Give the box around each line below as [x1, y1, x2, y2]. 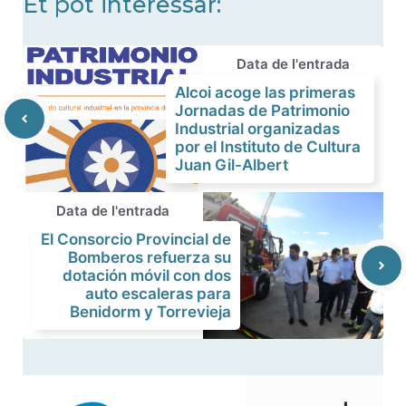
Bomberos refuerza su [68, 248, 231, 266]
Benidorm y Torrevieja [70, 303, 231, 321]
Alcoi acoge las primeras [175, 83, 355, 101]
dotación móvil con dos [63, 266, 231, 285]
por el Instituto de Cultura [175, 138, 361, 156]
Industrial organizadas [175, 120, 340, 138]
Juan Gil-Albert [175, 156, 288, 174]
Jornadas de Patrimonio [175, 101, 350, 120]
